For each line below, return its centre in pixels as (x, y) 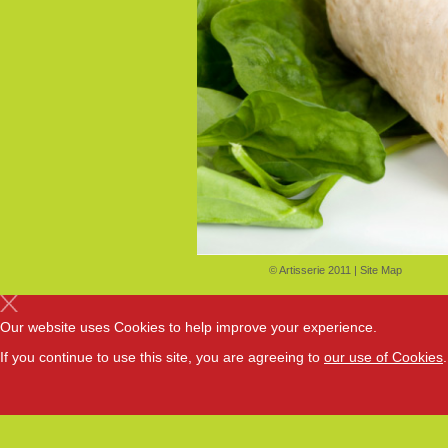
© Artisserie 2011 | (314, 270)
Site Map (380, 270)
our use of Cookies (383, 357)
